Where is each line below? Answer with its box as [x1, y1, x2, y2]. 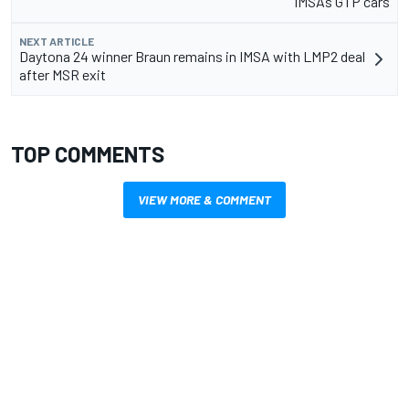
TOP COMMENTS [11, 140, 164, 167]
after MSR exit [19, 65, 106, 83]
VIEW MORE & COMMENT [138, 191, 271, 207]
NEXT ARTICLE [19, 34, 94, 47]
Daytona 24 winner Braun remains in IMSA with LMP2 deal [19, 47, 365, 65]
